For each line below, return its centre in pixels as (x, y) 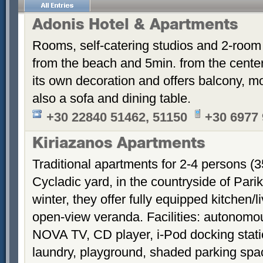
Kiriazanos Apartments (119, 145)
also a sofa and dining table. (112, 98)
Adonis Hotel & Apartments (135, 26)
